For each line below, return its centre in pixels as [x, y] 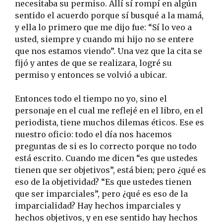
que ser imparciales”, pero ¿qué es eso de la [101, 194]
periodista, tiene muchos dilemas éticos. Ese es [110, 123]
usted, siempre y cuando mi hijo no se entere [104, 39]
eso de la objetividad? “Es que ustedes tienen [103, 182]
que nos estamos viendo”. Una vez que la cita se [109, 51]
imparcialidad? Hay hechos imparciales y [98, 206]
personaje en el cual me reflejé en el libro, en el [109, 111]
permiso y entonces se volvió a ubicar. [91, 75]
